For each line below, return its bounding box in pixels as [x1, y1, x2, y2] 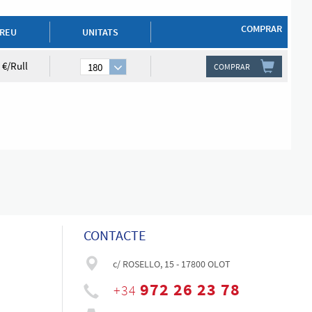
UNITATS [82, 26, 118, 39]
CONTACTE [83, 226, 146, 244]
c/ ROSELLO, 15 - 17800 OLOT [112, 258, 231, 270]
